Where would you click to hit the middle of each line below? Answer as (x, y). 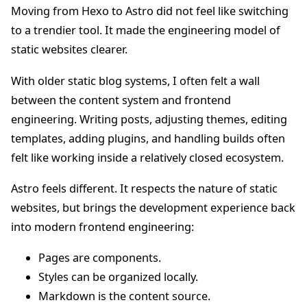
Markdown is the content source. (124, 296)
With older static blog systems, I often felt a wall (135, 81)
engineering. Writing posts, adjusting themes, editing (149, 119)
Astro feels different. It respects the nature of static (144, 188)
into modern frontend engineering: (102, 226)
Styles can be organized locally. (118, 277)
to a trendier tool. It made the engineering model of (146, 30)
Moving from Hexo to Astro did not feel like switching (150, 11)
